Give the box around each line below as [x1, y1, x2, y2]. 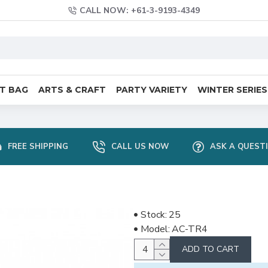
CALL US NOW [111, 141, 169, 152]
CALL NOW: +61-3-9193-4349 [80, 5, 200, 16]
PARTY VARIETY [116, 84, 187, 95]
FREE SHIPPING [7, 141, 68, 152]
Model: [141, 223, 170, 236]
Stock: [141, 208, 167, 221]
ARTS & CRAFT [38, 84, 106, 95]
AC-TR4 [172, 223, 208, 236]
